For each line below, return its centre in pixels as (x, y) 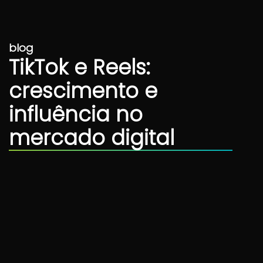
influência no (76, 114)
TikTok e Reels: (80, 67)
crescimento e (83, 91)
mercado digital (92, 138)
